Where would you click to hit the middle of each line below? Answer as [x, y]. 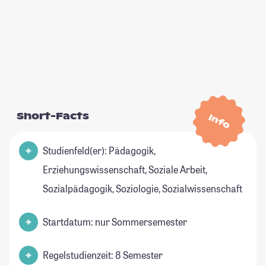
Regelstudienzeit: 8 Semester [103, 255]
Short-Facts [53, 116]
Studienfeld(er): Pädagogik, [99, 151]
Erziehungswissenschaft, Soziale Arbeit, [125, 170]
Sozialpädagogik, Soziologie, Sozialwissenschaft [142, 189]
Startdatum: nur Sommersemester [115, 222]
